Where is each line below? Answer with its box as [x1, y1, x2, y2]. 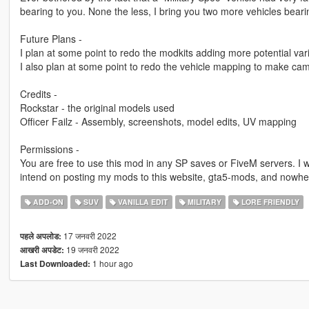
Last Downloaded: [19, 258, 90, 270]
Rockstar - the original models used [19, 101, 175, 115]
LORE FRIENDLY [239, 197, 299, 208]
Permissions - [19, 142, 79, 157]
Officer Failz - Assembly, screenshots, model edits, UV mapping [19, 114, 297, 129]
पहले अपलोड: [19, 230, 61, 243]
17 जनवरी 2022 [61, 230, 117, 242]
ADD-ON [31, 197, 64, 208]
